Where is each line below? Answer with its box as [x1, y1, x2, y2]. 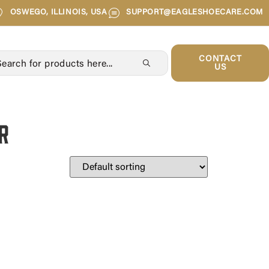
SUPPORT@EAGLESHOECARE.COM [126, 8, 263, 16]
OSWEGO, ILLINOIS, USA [10, 8, 107, 16]
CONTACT [198, 55, 243, 64]
